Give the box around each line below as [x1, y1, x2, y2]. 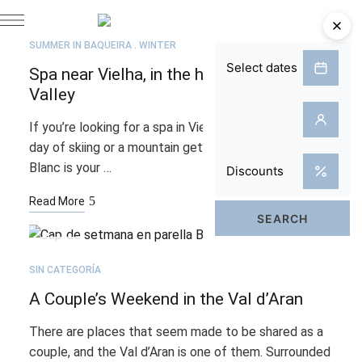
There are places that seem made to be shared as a [28, 324, 323, 339]
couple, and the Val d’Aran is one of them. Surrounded [28, 344, 330, 360]
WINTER [138, 40, 176, 51]
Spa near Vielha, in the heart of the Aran [28, 65, 322, 84]
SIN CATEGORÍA [28, 264, 101, 276]
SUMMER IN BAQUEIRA [28, 40, 132, 51]
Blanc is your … [28, 160, 112, 175]
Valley [28, 85, 75, 104]
